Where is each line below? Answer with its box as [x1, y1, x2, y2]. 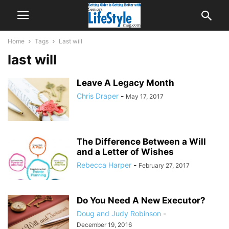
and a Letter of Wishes [77, 147, 174, 157]
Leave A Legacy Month [77, 78, 174, 88]
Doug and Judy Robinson [77, 209, 161, 218]
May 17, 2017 [126, 93, 164, 100]
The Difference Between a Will [77, 136, 206, 147]
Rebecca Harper [77, 161, 131, 169]
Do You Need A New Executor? [77, 195, 205, 205]
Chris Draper [77, 91, 119, 100]
